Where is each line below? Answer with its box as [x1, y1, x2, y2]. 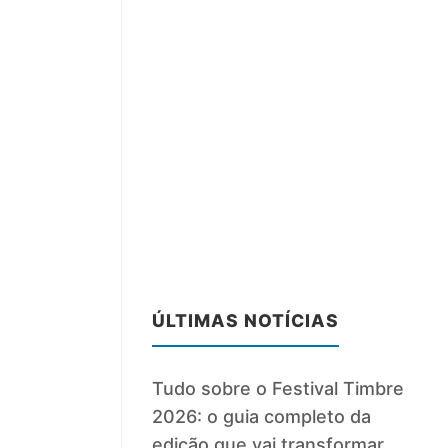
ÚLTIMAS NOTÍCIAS [152, 310, 340, 332]
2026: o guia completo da [152, 406, 372, 428]
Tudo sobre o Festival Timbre [152, 378, 405, 400]
